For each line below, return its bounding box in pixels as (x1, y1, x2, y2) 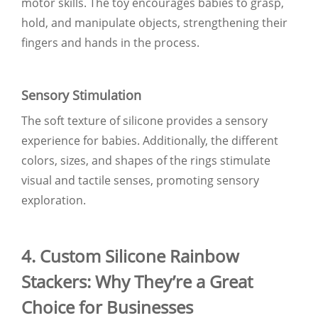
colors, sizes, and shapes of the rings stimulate (21, 152, 270, 168)
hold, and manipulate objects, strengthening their (21, 14, 287, 31)
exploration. (21, 192, 86, 208)
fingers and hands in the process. (21, 34, 199, 50)
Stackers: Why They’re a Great (21, 269, 253, 293)
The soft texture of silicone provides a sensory (21, 112, 268, 128)
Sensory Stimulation (21, 86, 141, 104)
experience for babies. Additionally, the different (21, 132, 278, 148)
